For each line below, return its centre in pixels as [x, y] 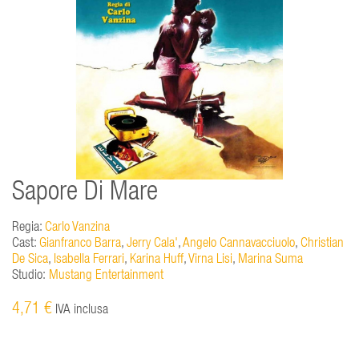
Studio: [29, 276]
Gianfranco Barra [80, 244]
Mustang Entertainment [106, 276]
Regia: [28, 228]
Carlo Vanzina [77, 228]
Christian [322, 244]
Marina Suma [270, 260]
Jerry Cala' [152, 244]
